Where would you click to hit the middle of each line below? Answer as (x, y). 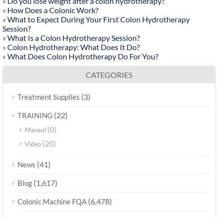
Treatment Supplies (49, 97)
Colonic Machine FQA (52, 202)
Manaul (35, 130)
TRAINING (35, 116)
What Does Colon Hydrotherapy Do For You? (83, 56)
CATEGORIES (109, 75)
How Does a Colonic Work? (53, 10)
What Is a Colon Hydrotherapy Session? (73, 38)
